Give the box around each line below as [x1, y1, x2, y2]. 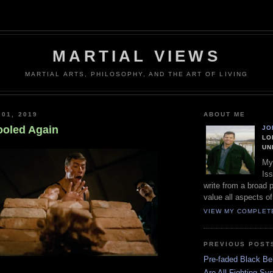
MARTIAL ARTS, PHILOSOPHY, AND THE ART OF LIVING [25, 70, 248, 77]
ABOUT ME [204, 110, 246, 118]
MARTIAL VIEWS [52, 47, 221, 65]
